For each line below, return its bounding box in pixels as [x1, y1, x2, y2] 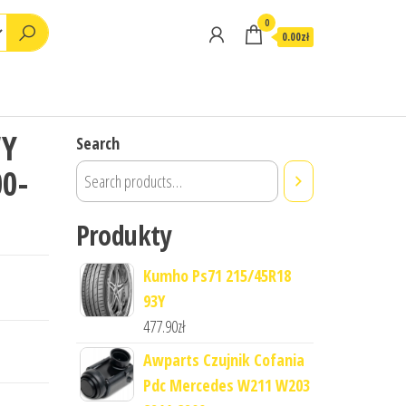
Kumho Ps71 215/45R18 [142, 265, 291, 286]
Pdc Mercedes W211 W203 [142, 374, 310, 396]
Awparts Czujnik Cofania [142, 349, 304, 371]
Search [75, 132, 120, 154]
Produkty [75, 217, 171, 254]
